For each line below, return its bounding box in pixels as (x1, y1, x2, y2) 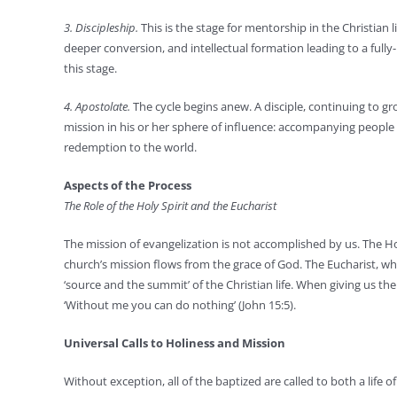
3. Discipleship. (63, 19, 138, 35)
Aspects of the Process (63, 177, 191, 193)
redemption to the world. (63, 139, 197, 155)
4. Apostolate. (63, 98, 130, 114)
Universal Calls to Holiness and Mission (63, 335, 285, 351)
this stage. (63, 60, 117, 76)
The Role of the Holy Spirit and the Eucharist (63, 198, 276, 214)
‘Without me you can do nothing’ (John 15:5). (63, 297, 296, 313)
